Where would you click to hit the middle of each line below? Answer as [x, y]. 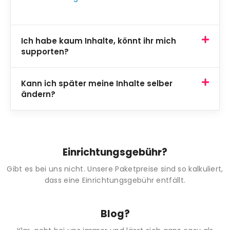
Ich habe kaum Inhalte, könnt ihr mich [99, 41]
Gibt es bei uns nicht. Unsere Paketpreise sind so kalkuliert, [115, 169]
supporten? [45, 52]
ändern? [38, 94]
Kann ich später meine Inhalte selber [97, 84]
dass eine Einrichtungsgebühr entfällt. [115, 180]
